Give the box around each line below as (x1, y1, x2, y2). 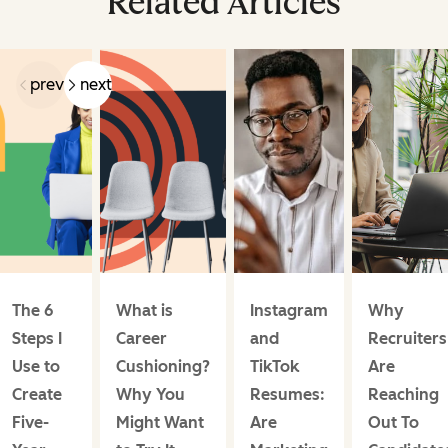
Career (116, 329, 167, 349)
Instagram (250, 301, 328, 321)
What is (116, 301, 173, 321)
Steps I (12, 329, 62, 349)
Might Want (116, 413, 204, 433)
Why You (116, 385, 185, 405)
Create (12, 385, 62, 405)
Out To (368, 413, 419, 433)
